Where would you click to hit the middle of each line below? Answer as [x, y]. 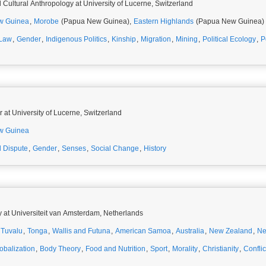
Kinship [124, 39]
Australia [190, 231]
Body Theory [60, 249]
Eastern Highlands [164, 21]
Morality [185, 249]
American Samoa [143, 231]
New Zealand [231, 231]
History [155, 148]
